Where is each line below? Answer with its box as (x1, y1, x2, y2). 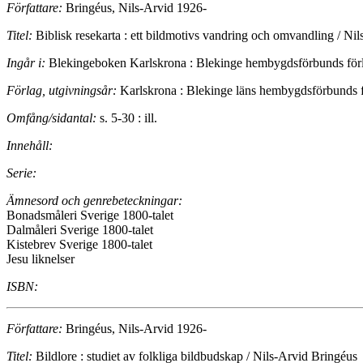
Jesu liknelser (6, 252, 75, 267)
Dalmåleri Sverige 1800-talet (6, 223, 153, 237)
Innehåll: (6, 139, 53, 153)
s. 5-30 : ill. (96, 111, 157, 126)
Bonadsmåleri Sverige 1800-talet (6, 208, 173, 223)
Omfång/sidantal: (6, 111, 96, 126)
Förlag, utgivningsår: (6, 83, 117, 98)
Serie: (6, 166, 36, 181)
